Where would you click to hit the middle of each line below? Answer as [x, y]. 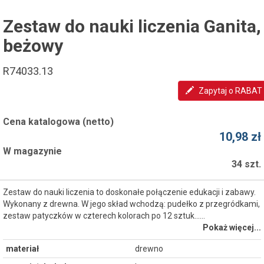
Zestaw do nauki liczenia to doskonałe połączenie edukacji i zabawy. [129, 192]
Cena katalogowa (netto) [58, 122]
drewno [149, 249]
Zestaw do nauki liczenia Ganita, [132, 26]
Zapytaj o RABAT [230, 91]
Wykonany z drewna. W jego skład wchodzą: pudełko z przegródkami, [131, 204]
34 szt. [246, 164]
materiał [22, 249]
